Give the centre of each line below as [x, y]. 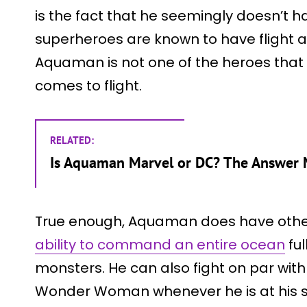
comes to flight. [88, 85]
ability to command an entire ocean [160, 244]
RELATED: [72, 140]
